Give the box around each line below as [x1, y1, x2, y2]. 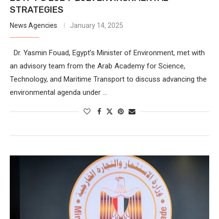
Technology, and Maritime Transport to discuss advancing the [10, 74, 207, 84]
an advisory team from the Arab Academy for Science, [10, 61, 185, 70]
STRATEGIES [10, 4, 64, 15]
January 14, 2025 [70, 21, 123, 29]
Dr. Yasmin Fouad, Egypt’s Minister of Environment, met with [10, 48, 205, 57]
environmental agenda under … [10, 88, 107, 97]
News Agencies [10, 21, 57, 29]
